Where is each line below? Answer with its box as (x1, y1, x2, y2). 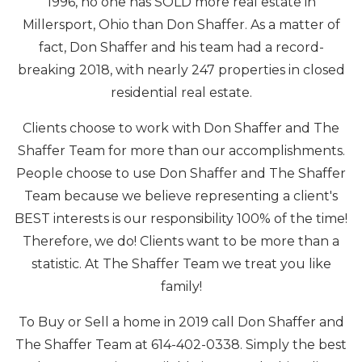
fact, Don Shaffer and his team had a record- (38, 40, 324, 56)
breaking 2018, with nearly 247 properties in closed (17, 62, 345, 78)
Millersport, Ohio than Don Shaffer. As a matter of (22, 17, 340, 33)
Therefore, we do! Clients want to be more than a (23, 234, 339, 250)
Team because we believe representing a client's (24, 188, 338, 204)
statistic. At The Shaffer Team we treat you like (31, 256, 331, 272)
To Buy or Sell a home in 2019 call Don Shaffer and (18, 314, 344, 330)
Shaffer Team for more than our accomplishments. (17, 143, 345, 159)
